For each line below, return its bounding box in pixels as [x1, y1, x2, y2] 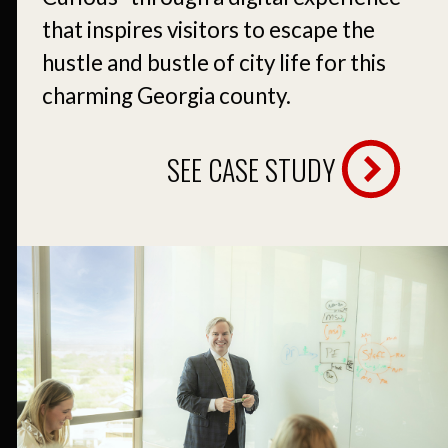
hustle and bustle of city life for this [42, 48, 386, 76]
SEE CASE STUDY [167, 148, 336, 190]
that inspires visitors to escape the [42, 15, 375, 43]
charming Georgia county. [42, 81, 291, 109]
